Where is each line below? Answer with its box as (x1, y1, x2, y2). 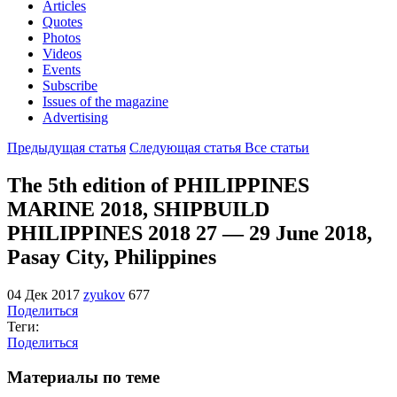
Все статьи (245, 140, 309, 155)
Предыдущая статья (7, 140, 126, 155)
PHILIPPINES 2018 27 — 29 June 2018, (7, 221, 372, 245)
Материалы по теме (7, 367, 160, 386)
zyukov (83, 286, 125, 302)
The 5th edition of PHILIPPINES (7, 173, 309, 197)
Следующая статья (129, 140, 245, 155)
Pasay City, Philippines (7, 245, 216, 269)
